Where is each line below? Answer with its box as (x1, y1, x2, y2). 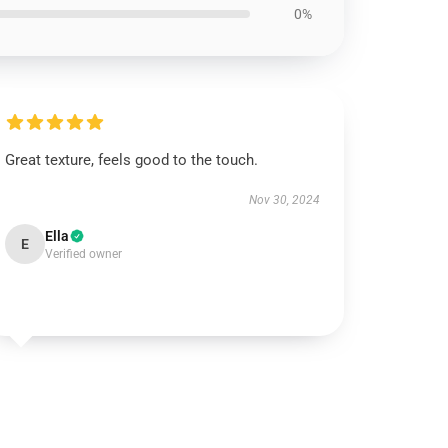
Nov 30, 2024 (248, 193, 320, 207)
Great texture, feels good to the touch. (5, 151, 259, 169)
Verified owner (45, 247, 123, 261)
